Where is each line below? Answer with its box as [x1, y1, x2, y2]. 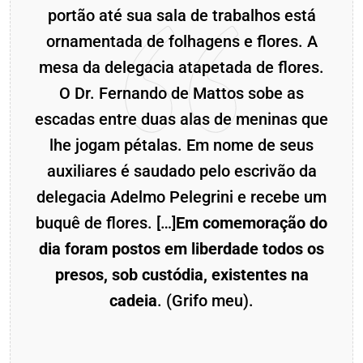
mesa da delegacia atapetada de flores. [39, 58, 324, 78]
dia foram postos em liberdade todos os [39, 239, 324, 259]
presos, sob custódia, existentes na [54, 265, 309, 285]
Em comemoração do [176, 213, 327, 233]
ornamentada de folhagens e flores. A [45, 32, 318, 52]
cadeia [109, 291, 157, 311]
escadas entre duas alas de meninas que [35, 109, 328, 130]
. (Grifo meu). [157, 291, 254, 311]
